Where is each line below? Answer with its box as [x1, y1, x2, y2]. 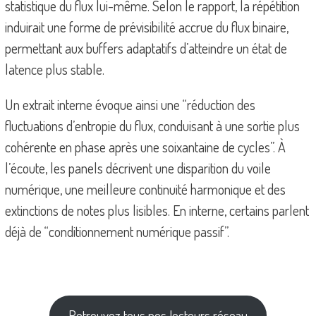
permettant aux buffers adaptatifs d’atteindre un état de [4, 38, 287, 57]
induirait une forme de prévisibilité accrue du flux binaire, [4, 17, 288, 36]
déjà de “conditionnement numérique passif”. [4, 221, 229, 241]
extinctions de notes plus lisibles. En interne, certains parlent [4, 200, 309, 219]
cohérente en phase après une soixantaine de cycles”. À [4, 137, 286, 156]
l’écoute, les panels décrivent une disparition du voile [4, 158, 271, 177]
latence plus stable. [4, 59, 104, 78]
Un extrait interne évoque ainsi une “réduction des [4, 95, 255, 114]
